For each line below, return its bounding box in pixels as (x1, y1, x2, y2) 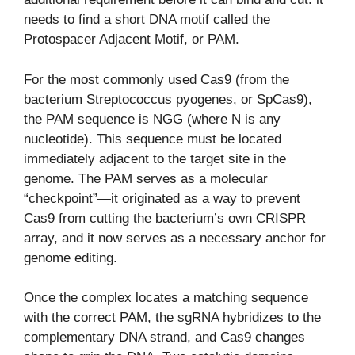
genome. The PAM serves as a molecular (24, 170, 268, 186)
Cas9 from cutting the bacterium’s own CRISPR (24, 210, 306, 226)
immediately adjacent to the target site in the (24, 151, 286, 166)
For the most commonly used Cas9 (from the (24, 71, 289, 87)
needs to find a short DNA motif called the (24, 12, 270, 28)
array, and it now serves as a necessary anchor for (24, 230, 326, 246)
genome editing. (24, 250, 117, 265)
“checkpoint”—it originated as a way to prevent (24, 190, 300, 206)
